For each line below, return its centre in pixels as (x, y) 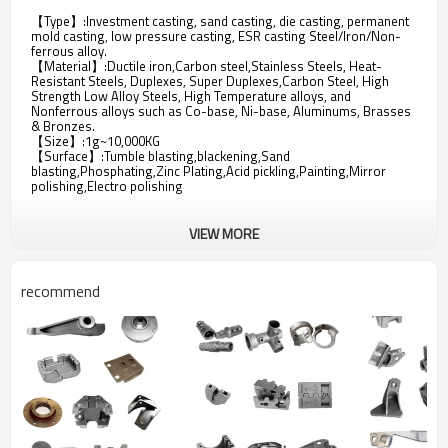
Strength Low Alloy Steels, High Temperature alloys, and (191, 96)
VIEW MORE (224, 233)
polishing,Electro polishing (107, 186)
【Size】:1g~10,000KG (95, 141)
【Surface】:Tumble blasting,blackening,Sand (160, 156)
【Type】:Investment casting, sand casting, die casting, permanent (220, 21)
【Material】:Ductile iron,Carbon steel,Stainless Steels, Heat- (206, 66)
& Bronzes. (64, 126)
